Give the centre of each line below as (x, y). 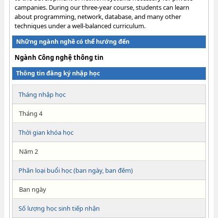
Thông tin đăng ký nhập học (58, 73)
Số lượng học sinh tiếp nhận (59, 208)
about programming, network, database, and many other (98, 17)
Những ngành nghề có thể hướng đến (73, 42)
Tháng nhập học (42, 94)
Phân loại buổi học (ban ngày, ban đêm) (75, 170)
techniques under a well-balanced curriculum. (80, 26)
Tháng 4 (30, 113)
